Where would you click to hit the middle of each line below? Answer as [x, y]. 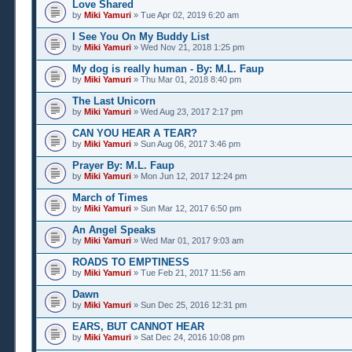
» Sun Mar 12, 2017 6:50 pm [186, 208]
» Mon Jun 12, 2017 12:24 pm [189, 176]
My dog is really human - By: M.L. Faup [168, 69]
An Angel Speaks [114, 230]
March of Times [110, 198]
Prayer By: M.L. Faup [123, 165]
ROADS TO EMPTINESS [131, 262]
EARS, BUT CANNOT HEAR [138, 326]
